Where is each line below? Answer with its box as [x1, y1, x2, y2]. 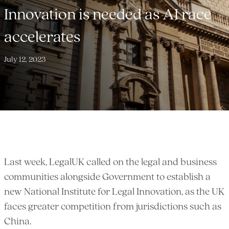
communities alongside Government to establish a [4, 172, 211, 182]
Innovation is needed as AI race [4, 7, 212, 24]
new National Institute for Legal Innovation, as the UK [4, 187, 224, 197]
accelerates [4, 30, 80, 46]
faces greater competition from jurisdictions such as [4, 202, 221, 212]
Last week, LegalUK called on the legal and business [4, 157, 217, 168]
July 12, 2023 [4, 56, 46, 64]
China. [4, 217, 32, 227]
